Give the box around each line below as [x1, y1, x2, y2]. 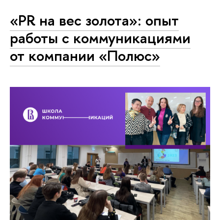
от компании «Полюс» [10, 45, 160, 66]
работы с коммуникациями [10, 27, 191, 48]
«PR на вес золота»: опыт [10, 9, 179, 30]
